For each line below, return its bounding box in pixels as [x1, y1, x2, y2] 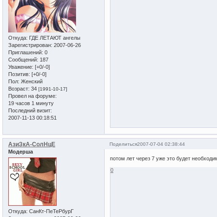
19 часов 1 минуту [8, 100, 54, 107]
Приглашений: [8, 49, 43, 56]
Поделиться [109, 141, 138, 147]
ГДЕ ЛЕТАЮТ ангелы [28, 35, 80, 41]
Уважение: [8, 64, 33, 70]
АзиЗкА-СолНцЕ [8, 141, 55, 148]
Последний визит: [8, 108, 52, 114]
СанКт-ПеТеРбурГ [28, 208, 74, 215]
